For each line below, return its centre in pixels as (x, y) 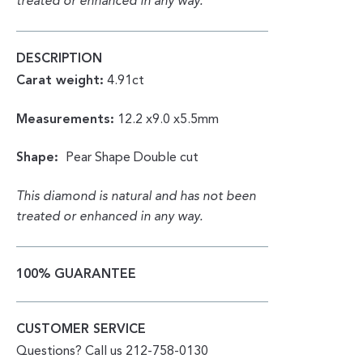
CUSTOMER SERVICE (81, 329)
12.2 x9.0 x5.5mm (167, 120)
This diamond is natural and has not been (137, 197)
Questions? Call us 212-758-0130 (113, 351)
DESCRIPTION (60, 60)
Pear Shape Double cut (131, 158)
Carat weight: (60, 81)
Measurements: (66, 120)
